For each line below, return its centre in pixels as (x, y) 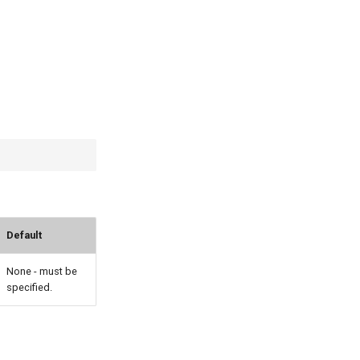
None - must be (42, 271)
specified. (29, 287)
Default (24, 235)
